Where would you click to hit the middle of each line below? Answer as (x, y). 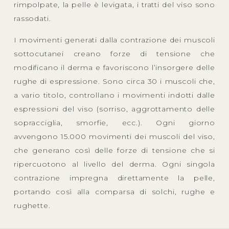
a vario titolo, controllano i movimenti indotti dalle (114, 95)
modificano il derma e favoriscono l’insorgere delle (114, 67)
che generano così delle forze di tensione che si (114, 150)
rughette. (32, 205)
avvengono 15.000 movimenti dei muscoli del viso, (114, 136)
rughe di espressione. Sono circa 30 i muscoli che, (114, 81)
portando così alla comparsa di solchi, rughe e (114, 191)
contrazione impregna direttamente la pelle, (114, 178)
